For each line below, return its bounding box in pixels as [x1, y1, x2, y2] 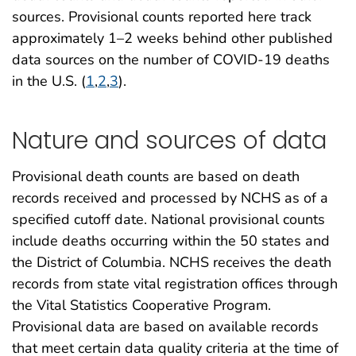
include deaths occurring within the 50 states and [12, 230, 330, 250]
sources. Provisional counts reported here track [12, 6, 311, 26]
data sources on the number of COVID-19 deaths [12, 49, 330, 69]
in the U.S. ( [12, 71, 86, 91]
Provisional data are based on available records [12, 316, 319, 336]
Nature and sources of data [12, 124, 327, 157]
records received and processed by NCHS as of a [12, 188, 328, 207]
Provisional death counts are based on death [12, 166, 300, 186]
